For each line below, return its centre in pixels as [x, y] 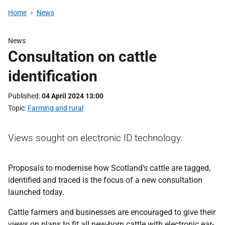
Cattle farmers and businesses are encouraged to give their [112, 212]
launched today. [36, 192]
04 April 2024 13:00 [73, 96]
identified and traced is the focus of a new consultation [105, 180]
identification [53, 76]
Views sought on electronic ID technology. [95, 138]
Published [23, 96]
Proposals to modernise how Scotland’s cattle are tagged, [109, 168]
